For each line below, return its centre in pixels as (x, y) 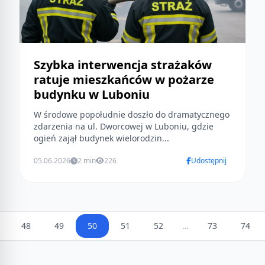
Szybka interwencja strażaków (123, 65)
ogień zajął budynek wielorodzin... (101, 138)
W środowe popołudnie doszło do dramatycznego (132, 115)
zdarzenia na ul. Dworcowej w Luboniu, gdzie (124, 127)
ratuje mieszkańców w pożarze (124, 80)
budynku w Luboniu (92, 95)
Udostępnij (209, 161)
